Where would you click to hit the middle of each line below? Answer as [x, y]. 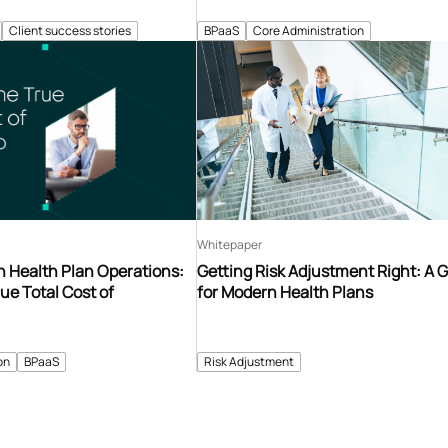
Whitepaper [230, 244]
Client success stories [70, 30]
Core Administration [309, 30]
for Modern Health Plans [285, 291]
